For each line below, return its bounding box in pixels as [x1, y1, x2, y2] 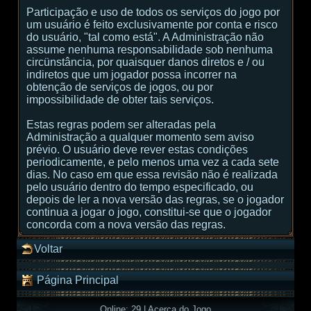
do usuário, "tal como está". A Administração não [26, 31, 264, 43]
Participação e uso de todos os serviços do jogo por [26, 6, 280, 18]
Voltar [34, 243, 62, 255]
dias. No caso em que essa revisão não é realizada [26, 169, 278, 180]
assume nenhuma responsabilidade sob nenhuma [26, 44, 273, 56]
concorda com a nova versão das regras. [26, 219, 226, 230]
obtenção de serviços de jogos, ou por [26, 81, 213, 93]
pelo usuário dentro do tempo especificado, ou [26, 181, 253, 193]
